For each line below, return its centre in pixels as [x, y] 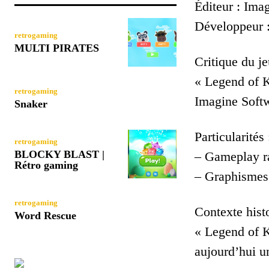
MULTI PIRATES [57, 48]
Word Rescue [45, 215]
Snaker [31, 104]
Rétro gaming [46, 165]
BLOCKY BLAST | [59, 154]
